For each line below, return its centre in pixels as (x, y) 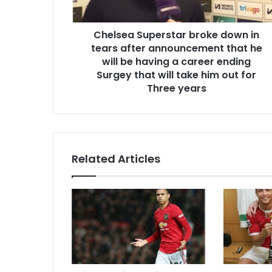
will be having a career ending (176, 62)
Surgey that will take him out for (176, 75)
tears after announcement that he (176, 49)
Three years (176, 89)
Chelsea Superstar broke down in (176, 35)
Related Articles (116, 159)
